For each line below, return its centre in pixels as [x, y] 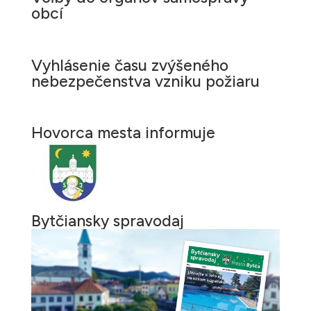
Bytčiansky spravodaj [107, 220]
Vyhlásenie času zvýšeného [129, 65]
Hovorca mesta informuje [123, 132]
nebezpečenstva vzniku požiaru [145, 81]
